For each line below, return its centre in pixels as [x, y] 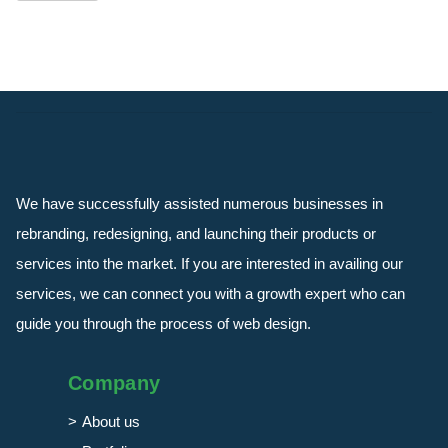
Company [114, 382]
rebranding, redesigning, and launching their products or [196, 233]
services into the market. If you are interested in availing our [209, 263]
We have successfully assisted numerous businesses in [199, 203]
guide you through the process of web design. [163, 323]
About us [111, 421]
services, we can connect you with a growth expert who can [210, 293]
